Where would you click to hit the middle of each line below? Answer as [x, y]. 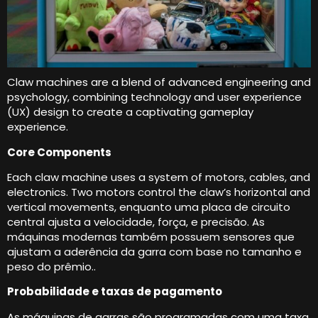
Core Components [59, 152]
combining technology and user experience [187, 97]
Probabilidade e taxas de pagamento [115, 292]
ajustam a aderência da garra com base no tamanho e [154, 251]
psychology [37, 97]
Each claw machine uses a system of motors [126, 177]
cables [267, 177]
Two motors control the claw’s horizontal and [191, 192]
